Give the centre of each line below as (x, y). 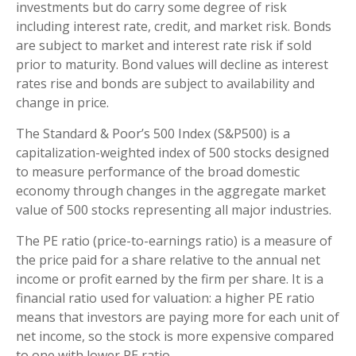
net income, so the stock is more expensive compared (175, 336)
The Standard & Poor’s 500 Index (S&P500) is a (153, 133)
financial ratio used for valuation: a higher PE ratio (165, 298)
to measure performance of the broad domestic (158, 171)
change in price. (62, 102)
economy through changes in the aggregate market (171, 190)
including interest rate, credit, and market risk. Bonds (174, 26)
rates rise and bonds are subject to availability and (165, 83)
